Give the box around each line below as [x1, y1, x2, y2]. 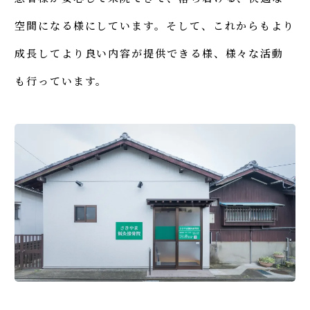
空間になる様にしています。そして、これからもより [15, 17, 295, 33]
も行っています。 [15, 73, 108, 88]
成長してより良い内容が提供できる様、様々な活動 [15, 45, 284, 60]
